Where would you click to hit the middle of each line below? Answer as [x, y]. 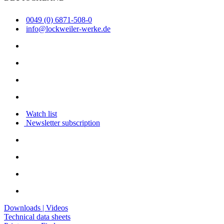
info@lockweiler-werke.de [68, 29]
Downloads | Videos [36, 208]
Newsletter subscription [62, 123]
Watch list [41, 114]
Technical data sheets [37, 217]
